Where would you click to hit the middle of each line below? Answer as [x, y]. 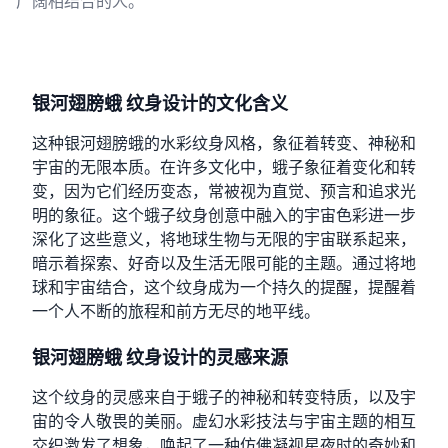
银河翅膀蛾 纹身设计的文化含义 [160, 104]
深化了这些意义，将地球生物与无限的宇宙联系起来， [224, 239]
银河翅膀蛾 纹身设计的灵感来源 [160, 358]
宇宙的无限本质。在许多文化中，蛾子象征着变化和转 [224, 167]
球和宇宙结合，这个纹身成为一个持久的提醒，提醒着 [224, 287]
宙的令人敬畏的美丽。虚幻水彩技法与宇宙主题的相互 [224, 421]
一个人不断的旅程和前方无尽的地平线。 [176, 311]
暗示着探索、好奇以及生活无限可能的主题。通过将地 [224, 263]
